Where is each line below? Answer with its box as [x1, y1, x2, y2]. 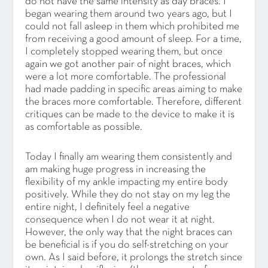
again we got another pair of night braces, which [25, 59, 232, 70]
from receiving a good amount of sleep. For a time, [25, 34, 242, 45]
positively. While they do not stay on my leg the [25, 189, 231, 200]
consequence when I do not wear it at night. [25, 214, 215, 225]
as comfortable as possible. [25, 122, 143, 133]
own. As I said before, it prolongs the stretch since [25, 252, 243, 263]
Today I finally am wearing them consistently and [25, 151, 233, 162]
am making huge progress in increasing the [25, 164, 206, 175]
